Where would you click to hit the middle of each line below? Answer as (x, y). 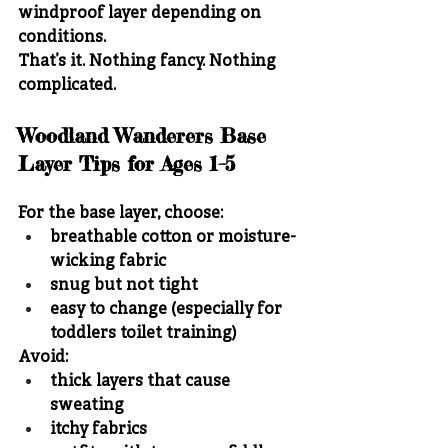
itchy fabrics (98, 429)
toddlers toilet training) (143, 333)
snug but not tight (124, 285)
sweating (87, 405)
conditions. (62, 37)
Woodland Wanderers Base (145, 135)
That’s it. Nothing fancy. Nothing (149, 61)
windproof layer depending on (141, 13)
